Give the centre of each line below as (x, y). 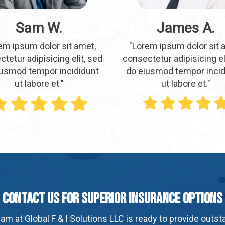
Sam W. (39, 28)
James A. (186, 28)
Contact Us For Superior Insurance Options (113, 199)
